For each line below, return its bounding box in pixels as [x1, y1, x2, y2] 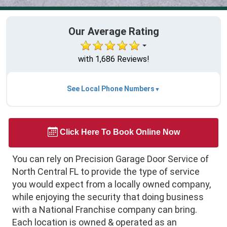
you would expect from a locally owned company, [12, 178, 211, 190]
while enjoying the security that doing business [12, 191, 204, 202]
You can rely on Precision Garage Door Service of [12, 153, 209, 164]
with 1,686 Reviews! [78, 54, 149, 64]
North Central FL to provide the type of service [12, 166, 200, 177]
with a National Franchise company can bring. [12, 204, 197, 215]
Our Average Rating [68, 25, 159, 37]
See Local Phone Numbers [67, 84, 155, 93]
